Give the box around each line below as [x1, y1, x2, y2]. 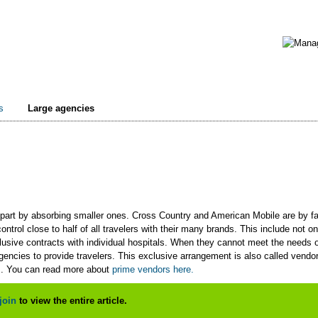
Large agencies [28, 103, 94, 114]
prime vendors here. [112, 264, 194, 275]
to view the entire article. [16, 295, 127, 306]
